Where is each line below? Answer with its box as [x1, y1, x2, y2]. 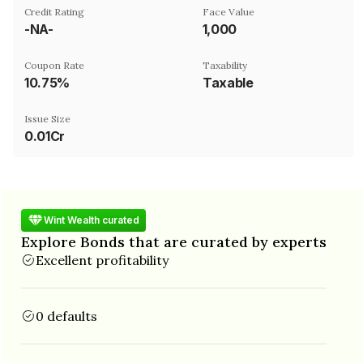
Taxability [203, 58, 247, 71]
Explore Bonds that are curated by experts [21, 232, 327, 251]
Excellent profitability [36, 251, 169, 268]
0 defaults [36, 307, 97, 324]
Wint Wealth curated [44, 214, 139, 226]
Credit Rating [24, 5, 84, 18]
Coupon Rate [24, 58, 84, 71]
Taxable [203, 74, 254, 91]
